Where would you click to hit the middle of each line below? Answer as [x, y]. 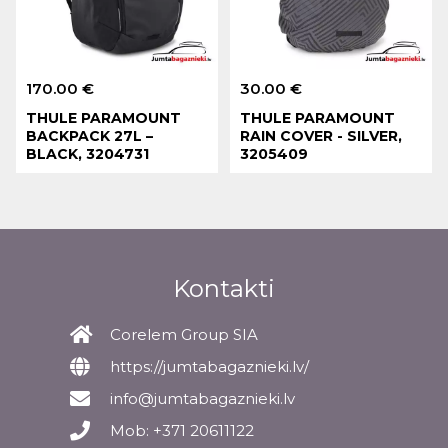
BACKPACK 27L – [90, 135]
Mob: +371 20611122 [182, 431]
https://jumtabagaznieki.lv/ [209, 367]
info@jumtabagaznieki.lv [202, 399]
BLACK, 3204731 [88, 153]
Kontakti [224, 289]
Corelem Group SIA [184, 335]
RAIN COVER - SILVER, [321, 135]
